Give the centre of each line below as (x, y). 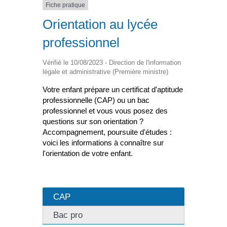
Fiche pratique (65, 5)
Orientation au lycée (100, 25)
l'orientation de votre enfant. (88, 154)
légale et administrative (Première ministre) (105, 72)
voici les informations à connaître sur (103, 143)
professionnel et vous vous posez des (105, 111)
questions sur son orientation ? (93, 122)
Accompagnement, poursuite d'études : (107, 132)
